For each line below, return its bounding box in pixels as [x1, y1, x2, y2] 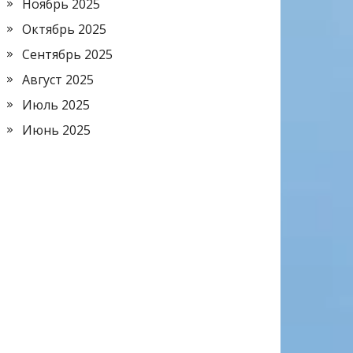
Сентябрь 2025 [22, 46, 113, 64]
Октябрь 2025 [22, 20, 106, 39]
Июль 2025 [22, 96, 90, 114]
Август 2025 [22, 71, 94, 89]
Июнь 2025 [22, 121, 91, 139]
